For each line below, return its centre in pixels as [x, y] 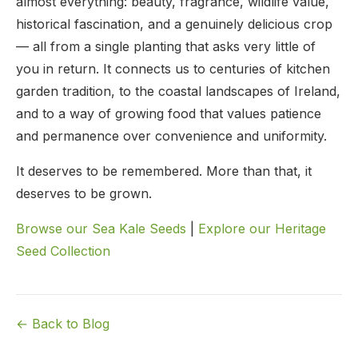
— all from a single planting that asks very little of [166, 46]
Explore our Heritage [262, 229]
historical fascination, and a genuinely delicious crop [174, 24]
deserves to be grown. [84, 193]
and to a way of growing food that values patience [169, 113]
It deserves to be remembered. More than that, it [164, 171]
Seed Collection [63, 251]
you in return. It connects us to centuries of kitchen [173, 69]
